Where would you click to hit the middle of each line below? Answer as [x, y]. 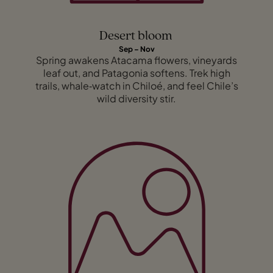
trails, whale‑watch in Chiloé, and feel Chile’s [136, 85]
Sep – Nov [136, 49]
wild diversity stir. [136, 98]
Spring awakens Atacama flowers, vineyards [136, 60]
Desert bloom [136, 36]
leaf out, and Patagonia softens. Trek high [136, 73]
